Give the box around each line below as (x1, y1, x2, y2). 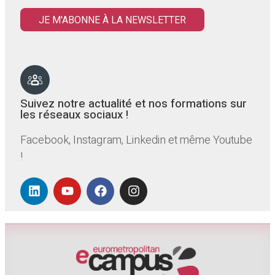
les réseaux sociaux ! (20, 106, 128, 123)
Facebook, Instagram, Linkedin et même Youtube (20, 131, 252, 149)
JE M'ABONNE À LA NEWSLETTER (39, 12, 186, 28)
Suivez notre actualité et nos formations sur (20, 95, 247, 112)
